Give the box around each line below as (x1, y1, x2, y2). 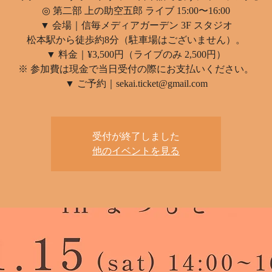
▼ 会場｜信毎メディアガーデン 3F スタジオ (39, 20, 233, 30)
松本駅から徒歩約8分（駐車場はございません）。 (27, 35, 245, 45)
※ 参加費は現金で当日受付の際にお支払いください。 (18, 64, 254, 74)
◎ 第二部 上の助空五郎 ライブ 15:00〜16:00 (42, 5, 230, 16)
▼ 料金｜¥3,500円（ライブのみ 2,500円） (46, 49, 226, 59)
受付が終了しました (92, 131, 180, 141)
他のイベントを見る (92, 146, 180, 156)
